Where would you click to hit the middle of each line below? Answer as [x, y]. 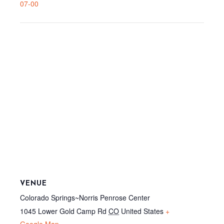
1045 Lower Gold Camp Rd [63, 211]
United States [142, 211]
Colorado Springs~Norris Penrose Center [85, 197]
